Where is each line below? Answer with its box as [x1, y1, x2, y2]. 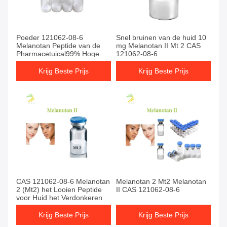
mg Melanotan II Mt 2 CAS [116, 42, 201, 50]
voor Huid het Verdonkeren [16, 194, 102, 202]
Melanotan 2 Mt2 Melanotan [116, 177, 206, 186]
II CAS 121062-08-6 [116, 185, 180, 194]
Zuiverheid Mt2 [16, 58, 64, 66]
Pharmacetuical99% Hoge [16, 50, 99, 58]
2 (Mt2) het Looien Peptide [16, 185, 102, 194]
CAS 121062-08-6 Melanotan [16, 177, 110, 186]
